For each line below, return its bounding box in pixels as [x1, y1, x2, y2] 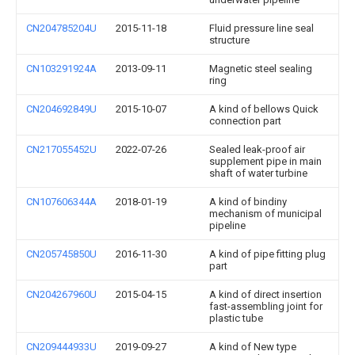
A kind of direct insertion [209, 288, 322, 300]
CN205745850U [26, 248, 97, 260]
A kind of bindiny [209, 196, 287, 208]
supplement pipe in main [209, 155, 322, 167]
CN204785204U [26, 22, 97, 34]
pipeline [209, 219, 246, 231]
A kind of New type [209, 341, 296, 353]
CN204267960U [26, 288, 97, 300]
